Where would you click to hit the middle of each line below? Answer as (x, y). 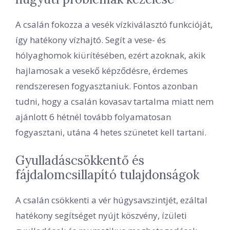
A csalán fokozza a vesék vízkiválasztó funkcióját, (114, 25)
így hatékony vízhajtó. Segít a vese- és (91, 40)
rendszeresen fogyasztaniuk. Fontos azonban (107, 86)
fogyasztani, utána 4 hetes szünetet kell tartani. (111, 132)
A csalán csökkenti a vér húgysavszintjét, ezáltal (111, 200)
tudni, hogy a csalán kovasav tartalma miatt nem (114, 102)
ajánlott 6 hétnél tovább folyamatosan (93, 117)
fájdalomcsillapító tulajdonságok (107, 175)
